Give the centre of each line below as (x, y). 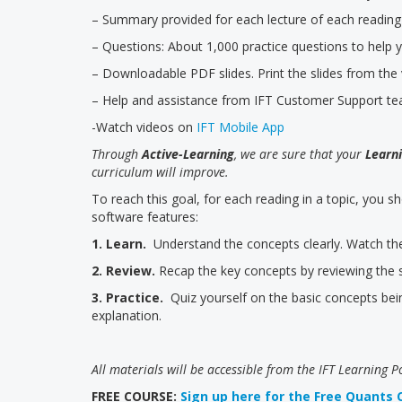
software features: (145, 217)
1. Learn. (122, 244)
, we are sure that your (300, 154)
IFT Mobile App (240, 127)
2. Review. (123, 271)
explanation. (127, 315)
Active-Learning (188, 154)
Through (117, 154)
